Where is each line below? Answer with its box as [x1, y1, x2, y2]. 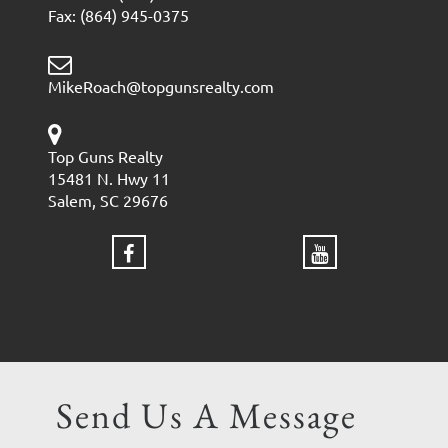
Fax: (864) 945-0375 [48, 4, 189, 25]
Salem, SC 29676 [48, 190, 168, 211]
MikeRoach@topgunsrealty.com [48, 75, 274, 96]
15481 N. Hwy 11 [48, 168, 170, 189]
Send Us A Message [56, 392, 357, 440]
